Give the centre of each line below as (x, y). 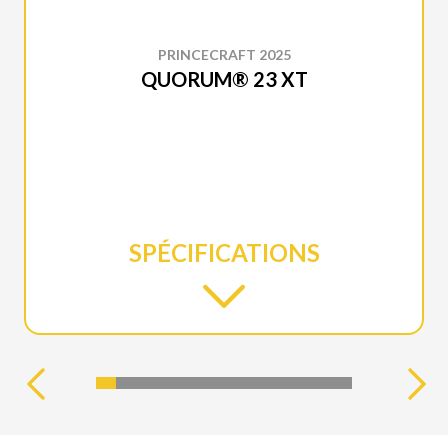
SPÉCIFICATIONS (224, 252)
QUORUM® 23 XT (224, 79)
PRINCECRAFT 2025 (224, 54)
